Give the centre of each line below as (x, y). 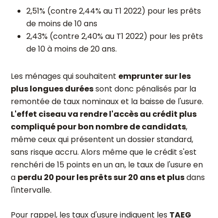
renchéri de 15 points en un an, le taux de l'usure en (107, 165)
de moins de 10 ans (62, 24)
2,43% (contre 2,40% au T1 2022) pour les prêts (115, 36)
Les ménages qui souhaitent (64, 76)
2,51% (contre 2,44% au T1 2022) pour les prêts (114, 11)
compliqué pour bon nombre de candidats (98, 127)
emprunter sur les (154, 76)
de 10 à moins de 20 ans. (72, 49)
